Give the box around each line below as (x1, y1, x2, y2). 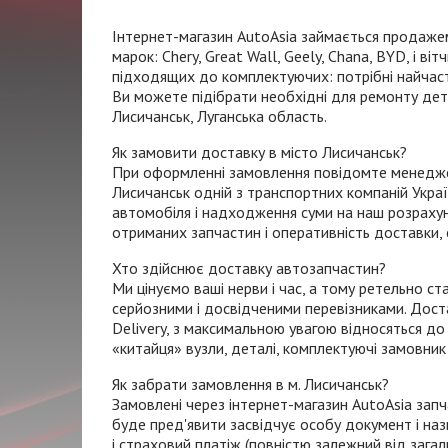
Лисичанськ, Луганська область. (112, 106, 327, 126)
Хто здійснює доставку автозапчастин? (112, 258, 386, 278)
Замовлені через (112, 394, 229, 414)
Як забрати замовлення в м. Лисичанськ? (112, 374, 389, 394)
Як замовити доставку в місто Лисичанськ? (112, 142, 407, 162)
